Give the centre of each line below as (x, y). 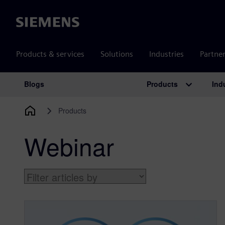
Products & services (50, 54)
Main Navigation (70, 95)
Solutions (117, 54)
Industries (166, 54)
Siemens (31, 23)
